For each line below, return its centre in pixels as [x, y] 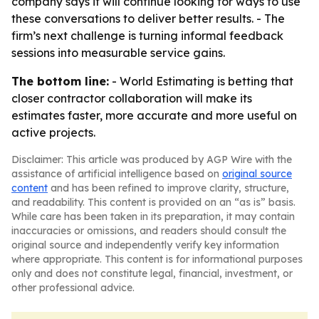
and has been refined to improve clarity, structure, [168, 188]
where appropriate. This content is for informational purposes [157, 259]
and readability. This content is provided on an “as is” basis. [153, 202]
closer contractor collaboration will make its [132, 98]
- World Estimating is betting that [201, 81]
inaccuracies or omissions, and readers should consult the [149, 231]
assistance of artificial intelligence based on [117, 174]
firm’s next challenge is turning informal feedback [147, 36]
